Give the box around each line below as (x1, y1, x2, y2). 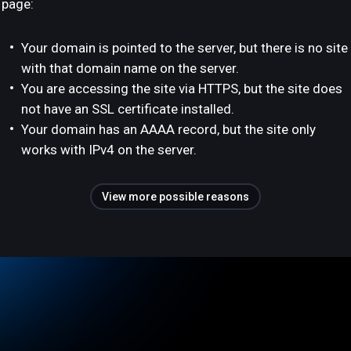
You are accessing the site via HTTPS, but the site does (21, 81, 342, 96)
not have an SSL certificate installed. (21, 101, 234, 117)
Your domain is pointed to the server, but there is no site (21, 40, 348, 56)
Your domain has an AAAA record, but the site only (21, 121, 316, 137)
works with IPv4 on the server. (21, 142, 197, 157)
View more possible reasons (102, 190, 249, 203)
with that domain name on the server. (21, 60, 239, 76)
